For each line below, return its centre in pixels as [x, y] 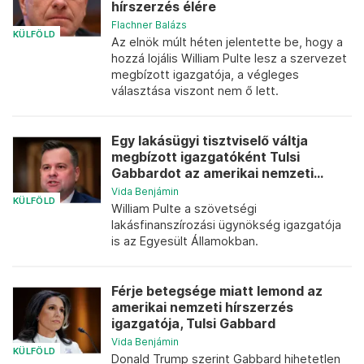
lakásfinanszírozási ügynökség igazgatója [226, 225]
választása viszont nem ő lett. [195, 91]
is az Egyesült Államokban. [185, 241]
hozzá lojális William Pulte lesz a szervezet [229, 58]
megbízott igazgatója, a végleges [205, 74]
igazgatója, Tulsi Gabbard [193, 324]
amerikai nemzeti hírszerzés [202, 308]
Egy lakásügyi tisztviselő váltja [210, 141]
